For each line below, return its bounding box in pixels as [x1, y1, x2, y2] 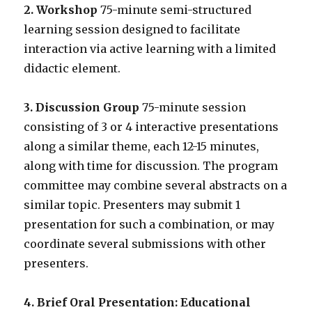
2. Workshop [24, 3, 98, 17]
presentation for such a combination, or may [24, 217, 275, 231]
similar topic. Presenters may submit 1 [24, 198, 241, 212]
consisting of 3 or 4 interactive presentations [24, 120, 279, 134]
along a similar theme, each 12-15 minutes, [24, 139, 260, 153]
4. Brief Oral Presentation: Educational [24, 295, 251, 309]
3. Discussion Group [24, 100, 140, 114]
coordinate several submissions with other [24, 237, 267, 251]
